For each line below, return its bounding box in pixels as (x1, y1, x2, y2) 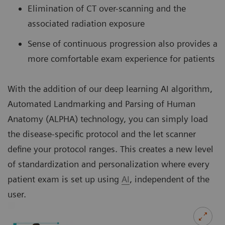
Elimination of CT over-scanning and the (28, 3, 186, 14)
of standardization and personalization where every (8, 159, 209, 170)
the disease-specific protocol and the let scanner (8, 129, 196, 140)
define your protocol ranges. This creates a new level (8, 144, 213, 155)
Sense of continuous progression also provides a (28, 38, 217, 49)
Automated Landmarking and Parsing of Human (8, 98, 195, 109)
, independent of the (130, 174, 209, 185)
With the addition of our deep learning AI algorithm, (8, 83, 212, 94)
